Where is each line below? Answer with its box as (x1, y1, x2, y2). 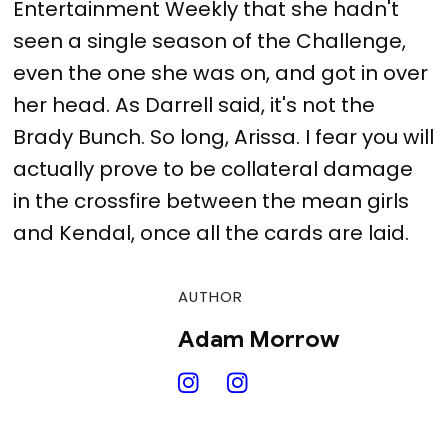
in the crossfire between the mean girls (13, 187, 410, 216)
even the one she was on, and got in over (13, 59, 429, 88)
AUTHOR (178, 285, 243, 307)
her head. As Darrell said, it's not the (13, 91, 376, 120)
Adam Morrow (178, 324, 340, 355)
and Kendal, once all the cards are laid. (13, 219, 410, 248)
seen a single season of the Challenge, (13, 27, 407, 56)
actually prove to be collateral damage (13, 155, 414, 184)
